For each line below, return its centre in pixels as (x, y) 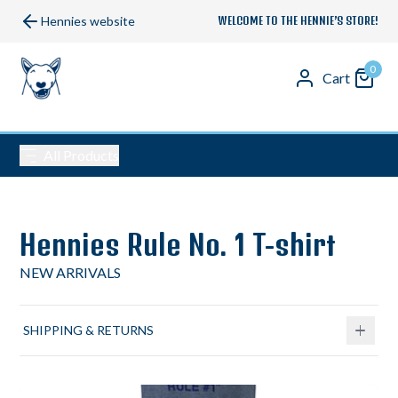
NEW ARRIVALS (71, 272)
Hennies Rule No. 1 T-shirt (178, 244)
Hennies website (88, 21)
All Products (82, 155)
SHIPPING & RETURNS (89, 330)
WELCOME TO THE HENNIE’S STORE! (298, 21)
